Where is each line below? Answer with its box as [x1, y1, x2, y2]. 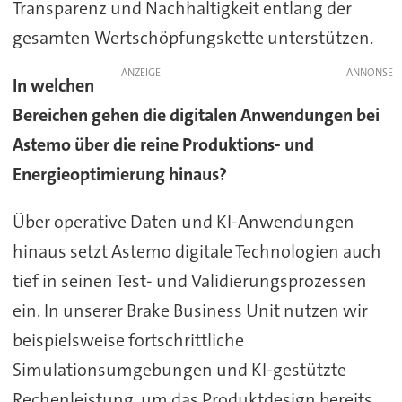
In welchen [12, 74, 94, 98]
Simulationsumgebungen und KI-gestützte [12, 358, 346, 382]
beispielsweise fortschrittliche [12, 328, 244, 353]
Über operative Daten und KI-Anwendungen [12, 210, 354, 234]
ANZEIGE [120, 66, 161, 81]
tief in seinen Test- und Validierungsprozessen [12, 269, 367, 293]
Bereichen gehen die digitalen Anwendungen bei [12, 103, 380, 127]
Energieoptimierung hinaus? [12, 162, 227, 187]
